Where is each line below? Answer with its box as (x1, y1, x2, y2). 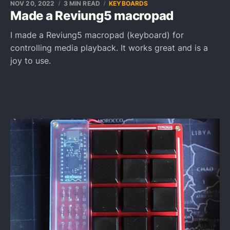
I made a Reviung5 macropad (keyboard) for (10, 30, 184, 40)
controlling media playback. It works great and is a (10, 43, 208, 53)
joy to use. (10, 55, 51, 66)
